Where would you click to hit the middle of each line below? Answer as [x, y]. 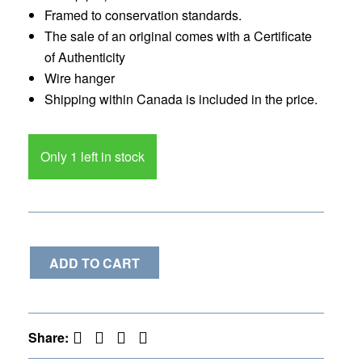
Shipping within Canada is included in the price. [181, 99]
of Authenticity [85, 57]
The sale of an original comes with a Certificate [178, 36]
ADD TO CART [95, 263]
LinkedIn [146, 336]
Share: [48, 337]
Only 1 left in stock [93, 156]
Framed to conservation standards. [143, 15]
